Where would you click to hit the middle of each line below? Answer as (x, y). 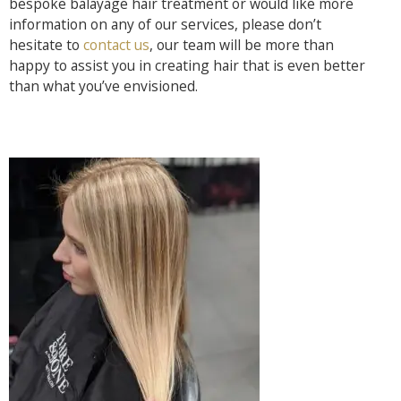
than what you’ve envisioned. (105, 85)
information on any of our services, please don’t (165, 24)
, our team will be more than (242, 44)
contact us (116, 44)
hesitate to (46, 44)
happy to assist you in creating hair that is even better (187, 65)
